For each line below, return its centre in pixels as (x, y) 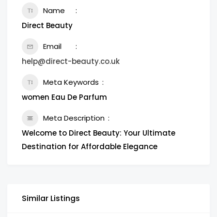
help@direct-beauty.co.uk (71, 61)
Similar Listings (51, 198)
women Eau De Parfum (64, 97)
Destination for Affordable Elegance (90, 147)
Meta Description (74, 118)
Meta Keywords (71, 82)
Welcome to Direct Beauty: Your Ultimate (99, 133)
